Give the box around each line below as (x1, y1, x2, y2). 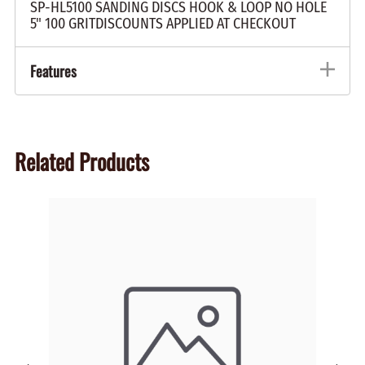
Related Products (15, 144, 149, 178)
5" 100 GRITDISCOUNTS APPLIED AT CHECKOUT (30, 15, 296, 33)
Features (30, 60, 77, 82)
